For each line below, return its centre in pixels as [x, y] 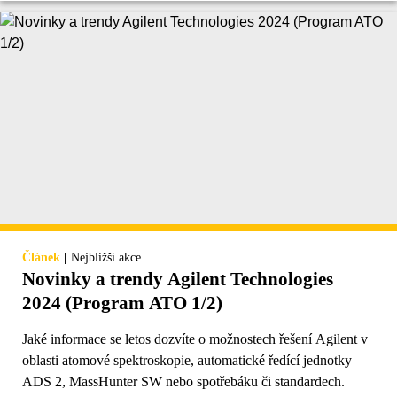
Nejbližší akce [106, 257]
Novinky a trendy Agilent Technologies [178, 279]
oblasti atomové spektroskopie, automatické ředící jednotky [187, 360]
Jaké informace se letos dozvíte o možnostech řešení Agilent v [195, 339]
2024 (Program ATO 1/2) [122, 303]
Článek [41, 257]
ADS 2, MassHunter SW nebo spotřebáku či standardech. [183, 381]
